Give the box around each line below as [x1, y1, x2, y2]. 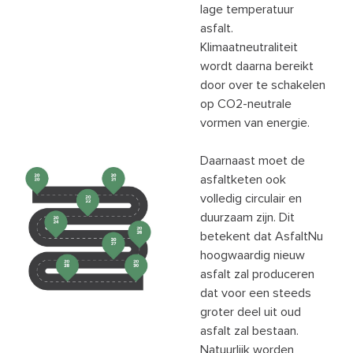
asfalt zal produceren [200, 266, 314, 282]
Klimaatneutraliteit [200, 39, 298, 55]
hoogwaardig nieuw [200, 247, 305, 263]
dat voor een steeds [200, 284, 311, 301]
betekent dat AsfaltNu [200, 228, 323, 244]
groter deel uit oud [200, 303, 301, 320]
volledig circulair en [200, 190, 302, 206]
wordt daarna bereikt [200, 58, 314, 74]
